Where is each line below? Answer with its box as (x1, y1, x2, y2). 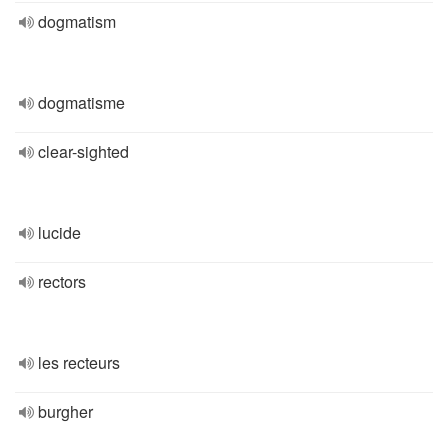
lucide (38, 221, 81, 244)
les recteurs (38, 351, 120, 374)
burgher (38, 400, 93, 423)
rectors (38, 270, 86, 293)
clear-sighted (38, 140, 129, 163)
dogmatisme (38, 91, 125, 114)
